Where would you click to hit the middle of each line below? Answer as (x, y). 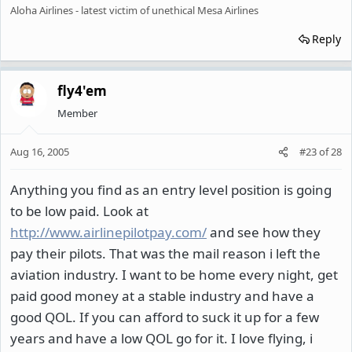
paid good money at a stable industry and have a (162, 296)
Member (77, 113)
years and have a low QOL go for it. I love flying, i (161, 338)
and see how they (264, 232)
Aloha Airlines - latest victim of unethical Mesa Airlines (134, 10)
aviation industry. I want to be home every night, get (174, 275)
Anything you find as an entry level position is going (171, 190)
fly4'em (82, 90)
